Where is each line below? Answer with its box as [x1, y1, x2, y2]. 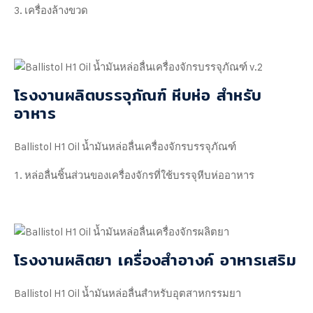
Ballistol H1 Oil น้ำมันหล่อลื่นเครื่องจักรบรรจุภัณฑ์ [14, 140, 236, 154]
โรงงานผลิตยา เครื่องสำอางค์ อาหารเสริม [14, 248, 297, 272]
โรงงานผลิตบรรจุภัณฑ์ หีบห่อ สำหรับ [14, 83, 262, 108]
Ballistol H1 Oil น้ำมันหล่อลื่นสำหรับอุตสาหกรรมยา [14, 286, 241, 300]
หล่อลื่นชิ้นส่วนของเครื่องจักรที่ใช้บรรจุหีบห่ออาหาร [24, 168, 254, 182]
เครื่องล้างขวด [24, 3, 88, 17]
